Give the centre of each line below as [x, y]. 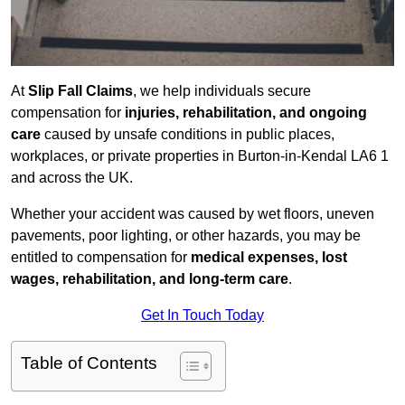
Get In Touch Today [202, 316]
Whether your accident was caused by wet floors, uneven [193, 214]
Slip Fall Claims [80, 91]
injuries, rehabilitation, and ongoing [246, 113]
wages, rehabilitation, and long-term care [150, 279]
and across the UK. [72, 178]
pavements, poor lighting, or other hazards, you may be [186, 236]
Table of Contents [89, 363]
